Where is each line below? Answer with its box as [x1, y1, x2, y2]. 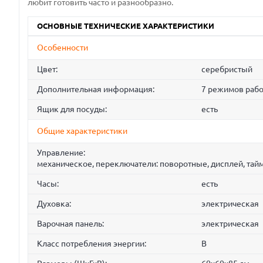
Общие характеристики [37, 126, 127, 136]
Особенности [37, 43, 88, 53]
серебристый [201, 65, 252, 75]
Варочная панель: [37, 219, 104, 229]
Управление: [37, 148, 85, 158]
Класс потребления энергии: [37, 239, 146, 249]
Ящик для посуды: [37, 104, 107, 114]
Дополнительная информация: [37, 85, 154, 95]
